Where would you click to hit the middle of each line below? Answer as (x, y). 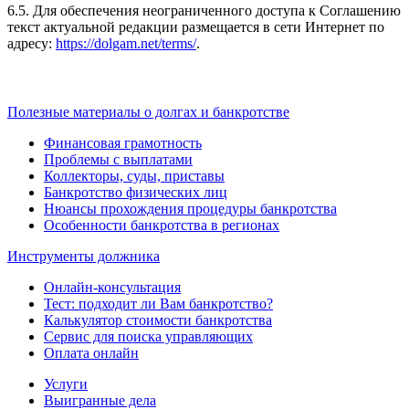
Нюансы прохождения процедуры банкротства (190, 209)
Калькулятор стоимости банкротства (158, 320)
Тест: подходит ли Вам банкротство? (158, 304)
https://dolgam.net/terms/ (126, 44)
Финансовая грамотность (123, 143)
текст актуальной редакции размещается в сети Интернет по (196, 27)
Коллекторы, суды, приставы (134, 176)
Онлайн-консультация (112, 288)
